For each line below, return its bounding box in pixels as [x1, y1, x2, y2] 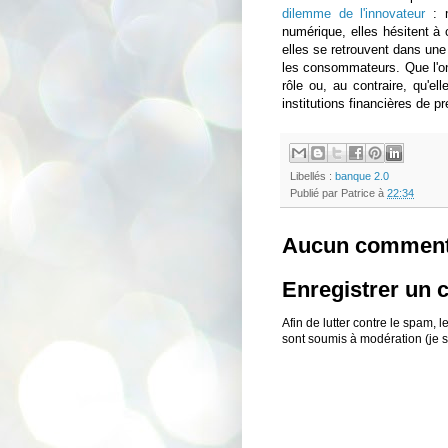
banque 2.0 [335, 170, 389, 183]
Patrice [341, 187, 375, 200]
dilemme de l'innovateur [282, 6, 426, 22]
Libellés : [290, 170, 335, 183]
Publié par [290, 187, 341, 200]
